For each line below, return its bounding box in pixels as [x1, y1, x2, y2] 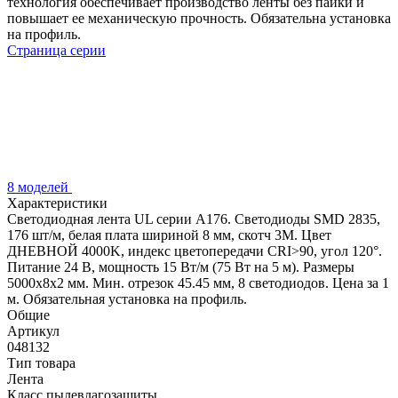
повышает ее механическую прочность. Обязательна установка [7, 10, 391, 26]
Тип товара [7, 354, 76, 370]
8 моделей [7, 179, 72, 195]
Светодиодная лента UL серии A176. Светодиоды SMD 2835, [7, 211, 380, 227]
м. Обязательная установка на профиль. [7, 291, 247, 306]
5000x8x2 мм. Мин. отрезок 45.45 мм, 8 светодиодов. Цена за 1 [7, 275, 389, 291]
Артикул [7, 322, 60, 338]
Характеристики [7, 195, 107, 211]
